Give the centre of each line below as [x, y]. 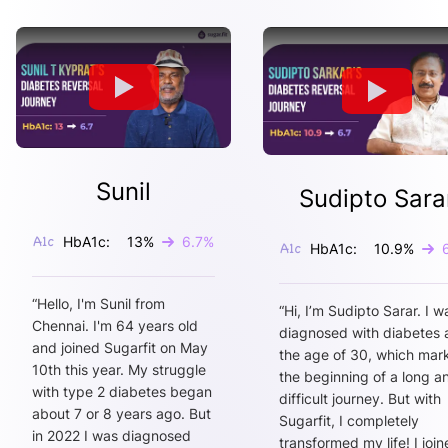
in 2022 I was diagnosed [111, 435]
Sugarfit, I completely [349, 421]
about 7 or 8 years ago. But [121, 413]
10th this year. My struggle [119, 369]
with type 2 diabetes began [122, 391]
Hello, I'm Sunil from [101, 303]
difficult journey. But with [360, 399]
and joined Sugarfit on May [120, 347]
